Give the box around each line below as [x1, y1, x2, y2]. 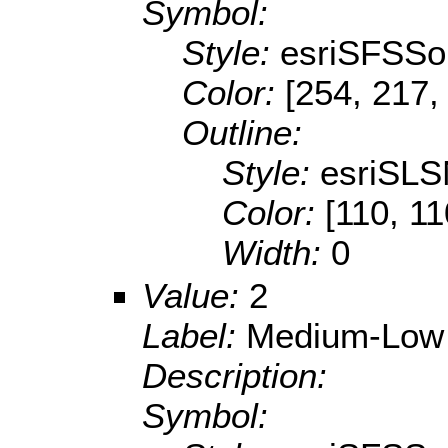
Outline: [182, 113, 302, 153]
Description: [142, 356, 327, 396]
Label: [142, 316, 246, 356]
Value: [142, 276, 249, 316]
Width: [222, 233, 331, 273]
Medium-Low [246, 316, 444, 356]
